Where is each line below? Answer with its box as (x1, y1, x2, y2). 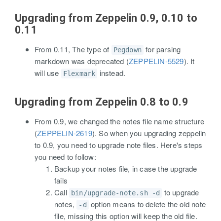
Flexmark (63, 70, 96, 77)
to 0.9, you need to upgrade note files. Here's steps (35, 140, 203, 150)
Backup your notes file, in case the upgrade (54, 163, 197, 174)
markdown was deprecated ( (35, 56, 129, 66)
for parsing (144, 44, 181, 54)
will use (35, 68, 61, 78)
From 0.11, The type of (35, 44, 111, 54)
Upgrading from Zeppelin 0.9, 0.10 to (15, 12, 198, 24)
